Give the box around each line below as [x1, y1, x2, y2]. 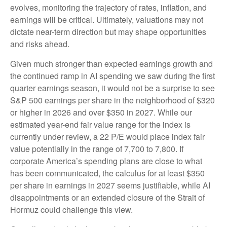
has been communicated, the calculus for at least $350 [10, 167, 205, 179]
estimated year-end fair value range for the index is [10, 118, 191, 130]
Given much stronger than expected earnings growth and [10, 57, 213, 69]
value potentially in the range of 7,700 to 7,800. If [10, 142, 183, 155]
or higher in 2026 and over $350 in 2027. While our [10, 106, 192, 118]
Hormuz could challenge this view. [10, 203, 135, 215]
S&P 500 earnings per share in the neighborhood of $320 [10, 94, 215, 106]
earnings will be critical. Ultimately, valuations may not [10, 13, 203, 25]
